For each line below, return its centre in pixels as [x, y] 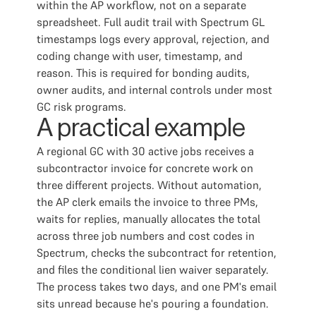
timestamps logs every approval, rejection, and [153, 39]
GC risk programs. [81, 107]
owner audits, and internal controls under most [154, 90]
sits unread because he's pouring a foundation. [153, 303]
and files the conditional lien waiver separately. [153, 269]
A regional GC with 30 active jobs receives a [145, 151]
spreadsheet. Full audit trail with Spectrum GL [151, 22]
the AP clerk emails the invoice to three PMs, [147, 202]
